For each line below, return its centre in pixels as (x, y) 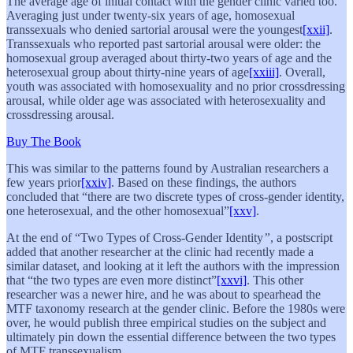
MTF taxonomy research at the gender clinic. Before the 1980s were (176, 308)
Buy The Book (44, 141)
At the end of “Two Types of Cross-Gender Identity (135, 237)
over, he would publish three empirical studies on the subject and (166, 322)
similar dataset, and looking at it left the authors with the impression (173, 266)
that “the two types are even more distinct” (111, 280)
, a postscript (301, 237)
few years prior (44, 182)
